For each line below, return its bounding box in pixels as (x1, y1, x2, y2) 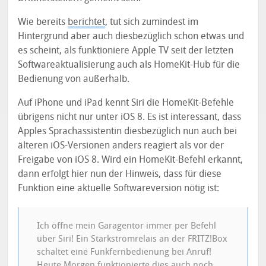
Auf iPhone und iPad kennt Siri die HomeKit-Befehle (18, 97, 235, 109)
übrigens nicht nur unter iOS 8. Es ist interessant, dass (18, 111, 242, 123)
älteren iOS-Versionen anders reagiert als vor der (18, 140, 224, 151)
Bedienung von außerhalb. (18, 73, 130, 85)
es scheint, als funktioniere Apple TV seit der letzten (18, 45, 234, 56)
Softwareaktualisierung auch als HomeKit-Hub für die (18, 59, 240, 71)
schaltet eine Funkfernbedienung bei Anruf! (37, 246, 212, 258)
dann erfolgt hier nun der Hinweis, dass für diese (18, 168, 222, 180)
